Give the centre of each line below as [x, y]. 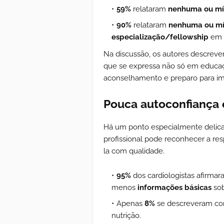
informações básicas [174, 187]
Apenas [130, 203]
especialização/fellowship [160, 37]
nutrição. [127, 215]
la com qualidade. [134, 151]
